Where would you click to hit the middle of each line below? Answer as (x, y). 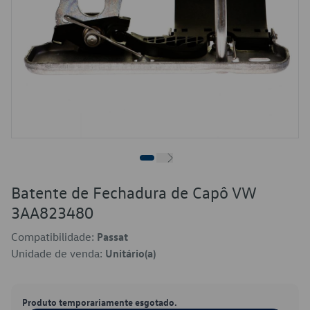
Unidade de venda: (58, 253)
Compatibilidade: (54, 237)
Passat (112, 237)
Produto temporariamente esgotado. (100, 302)
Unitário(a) (130, 253)
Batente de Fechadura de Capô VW (134, 192)
